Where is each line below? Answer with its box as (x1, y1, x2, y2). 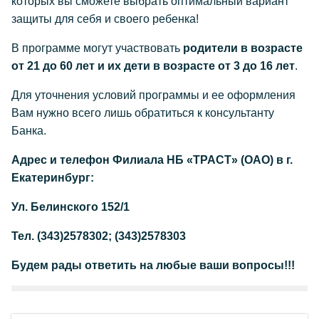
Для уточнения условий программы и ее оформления (11, 89, 296, 101)
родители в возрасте (183, 42, 303, 54)
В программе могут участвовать (11, 42, 183, 54)
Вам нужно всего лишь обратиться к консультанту (11, 107, 274, 119)
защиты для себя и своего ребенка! (11, 13, 199, 25)
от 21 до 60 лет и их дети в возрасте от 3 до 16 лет (11, 60, 295, 72)
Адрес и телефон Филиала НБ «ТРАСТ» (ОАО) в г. (11, 154, 293, 166)
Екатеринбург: (11, 172, 94, 184)
